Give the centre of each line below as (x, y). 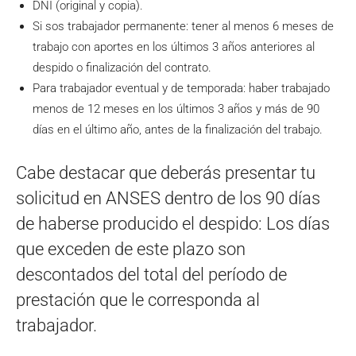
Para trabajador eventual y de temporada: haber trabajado (181, 89)
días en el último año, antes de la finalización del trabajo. (178, 130)
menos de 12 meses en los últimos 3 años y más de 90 (176, 109)
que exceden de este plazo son (131, 250)
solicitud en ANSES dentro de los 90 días (168, 199)
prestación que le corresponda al (138, 300)
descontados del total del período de (151, 275)
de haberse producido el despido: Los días (173, 224)
